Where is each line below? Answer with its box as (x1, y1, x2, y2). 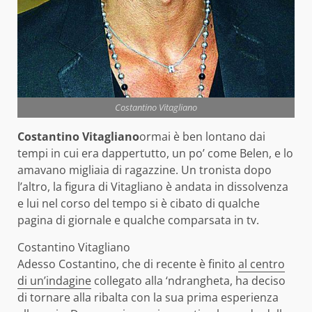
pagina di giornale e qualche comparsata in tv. (17, 212, 259, 228)
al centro (238, 256, 285, 272)
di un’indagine (17, 272, 91, 288)
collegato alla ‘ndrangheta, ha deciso (91, 272, 286, 288)
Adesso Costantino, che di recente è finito (17, 256, 238, 272)
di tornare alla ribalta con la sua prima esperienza (17, 289, 279, 305)
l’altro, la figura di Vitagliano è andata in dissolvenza (17, 178, 288, 194)
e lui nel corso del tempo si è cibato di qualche (17, 195, 260, 211)
